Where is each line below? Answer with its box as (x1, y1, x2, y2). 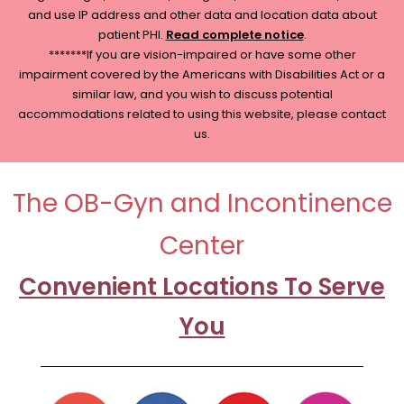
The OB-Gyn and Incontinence (12, 185, 392, 221)
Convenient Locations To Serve (19, 270, 385, 303)
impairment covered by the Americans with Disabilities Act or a (19, 65, 385, 83)
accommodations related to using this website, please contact (18, 105, 386, 123)
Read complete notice (165, 25, 304, 43)
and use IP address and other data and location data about (27, 5, 377, 23)
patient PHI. (97, 25, 166, 43)
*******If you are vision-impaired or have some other (48, 45, 356, 63)
